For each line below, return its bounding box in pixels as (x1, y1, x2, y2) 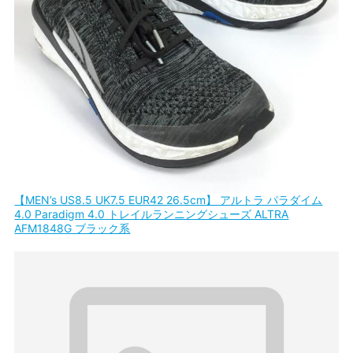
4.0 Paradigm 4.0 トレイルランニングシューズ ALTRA (14, 207, 289, 221)
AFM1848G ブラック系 (14, 221, 131, 236)
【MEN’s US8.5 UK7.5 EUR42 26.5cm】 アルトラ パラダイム (14, 193, 323, 207)
